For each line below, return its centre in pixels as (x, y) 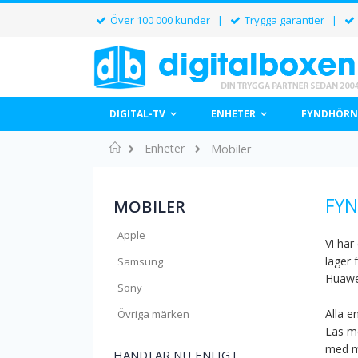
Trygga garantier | (292, 20)
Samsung (140, 261)
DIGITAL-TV (137, 114)
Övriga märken (153, 314)
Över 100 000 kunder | (168, 20)
